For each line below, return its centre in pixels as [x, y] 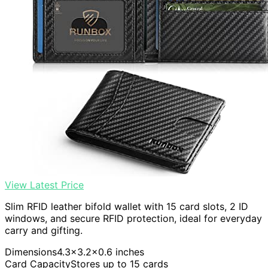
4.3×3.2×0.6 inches [100, 252]
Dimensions [31, 252]
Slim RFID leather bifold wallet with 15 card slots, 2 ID [127, 207]
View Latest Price [44, 185]
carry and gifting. [44, 231]
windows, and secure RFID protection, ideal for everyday [133, 219]
